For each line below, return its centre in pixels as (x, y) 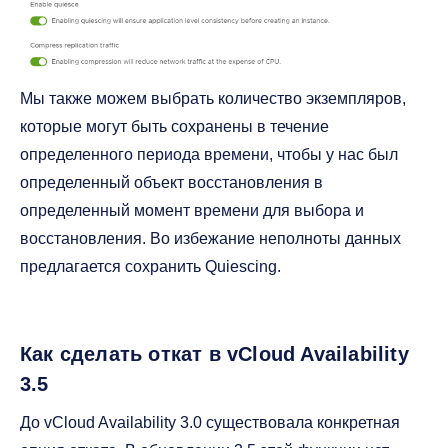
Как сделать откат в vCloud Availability (214, 353)
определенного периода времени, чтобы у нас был (209, 154)
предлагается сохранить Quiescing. (150, 266)
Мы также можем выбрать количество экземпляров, (213, 98)
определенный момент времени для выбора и (192, 210)
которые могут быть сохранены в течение (174, 126)
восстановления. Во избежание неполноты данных (210, 238)
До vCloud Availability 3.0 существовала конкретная (210, 422)
